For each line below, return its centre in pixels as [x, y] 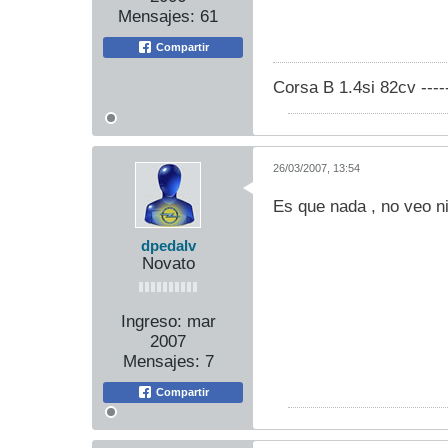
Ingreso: [151, 321]
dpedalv [168, 245]
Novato [168, 263]
